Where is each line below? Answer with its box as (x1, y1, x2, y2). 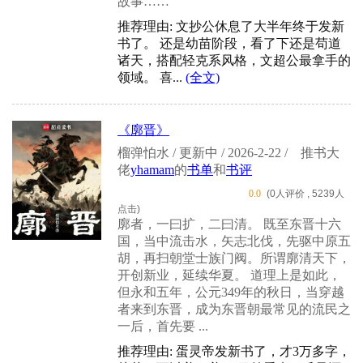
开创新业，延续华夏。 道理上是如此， (117, 267, 341, 282)
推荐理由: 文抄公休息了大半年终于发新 (117, 19, 344, 33)
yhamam (130, 162, 174, 177)
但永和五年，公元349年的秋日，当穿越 (117, 284, 344, 299)
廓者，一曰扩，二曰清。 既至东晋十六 (117, 216, 341, 231)
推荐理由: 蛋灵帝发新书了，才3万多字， (117, 344, 351, 358)
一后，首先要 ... (117, 318, 208, 333)
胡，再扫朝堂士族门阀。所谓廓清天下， (117, 250, 351, 265)
